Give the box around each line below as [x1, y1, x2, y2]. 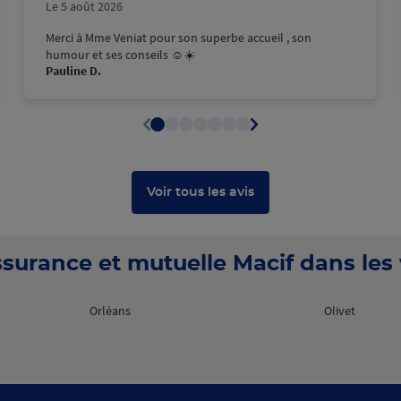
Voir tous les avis [147, 186, 254, 200]
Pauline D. [45, 63, 101, 80]
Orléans [90, 303, 131, 320]
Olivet [324, 303, 355, 320]
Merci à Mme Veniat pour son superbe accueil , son [45, 30, 311, 47]
